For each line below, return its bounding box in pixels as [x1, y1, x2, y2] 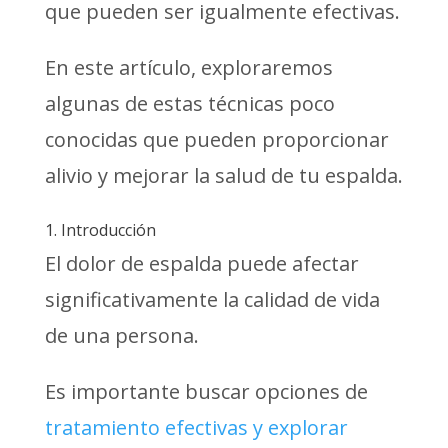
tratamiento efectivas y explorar [44, 413, 348, 441]
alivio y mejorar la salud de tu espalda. [44, 161, 403, 189]
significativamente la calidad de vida [44, 285, 380, 313]
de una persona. [44, 321, 199, 349]
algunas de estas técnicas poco [44, 89, 335, 117]
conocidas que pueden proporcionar [44, 125, 389, 153]
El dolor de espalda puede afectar [44, 249, 359, 277]
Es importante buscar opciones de [44, 377, 368, 405]
